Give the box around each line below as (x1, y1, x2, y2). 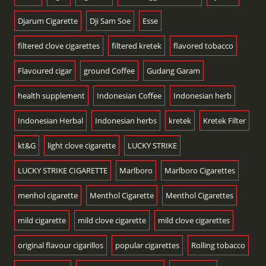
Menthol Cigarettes (165, 190, 233, 201)
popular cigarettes (115, 240, 179, 251)
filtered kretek (111, 40, 161, 52)
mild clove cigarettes (157, 215, 230, 226)
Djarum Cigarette (17, 15, 78, 27)
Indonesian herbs (94, 115, 157, 126)
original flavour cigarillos (17, 240, 103, 251)
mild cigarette (17, 215, 66, 226)
